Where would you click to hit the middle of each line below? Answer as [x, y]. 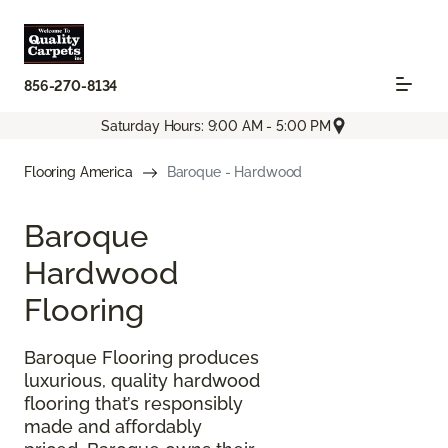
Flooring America [78, 172]
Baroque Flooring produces [141, 358]
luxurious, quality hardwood [142, 381]
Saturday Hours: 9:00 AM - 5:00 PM [216, 125]
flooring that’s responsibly [133, 404]
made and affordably [113, 427]
